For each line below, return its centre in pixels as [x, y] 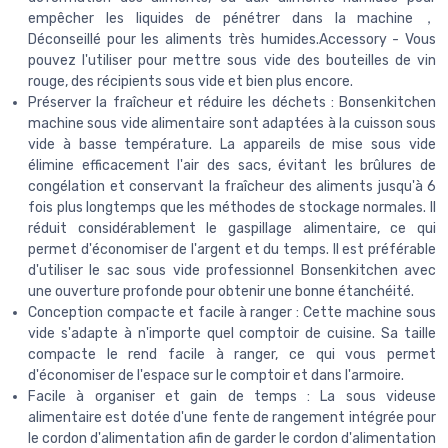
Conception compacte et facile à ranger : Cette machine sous [232, 312]
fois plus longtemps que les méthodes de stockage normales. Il [232, 207]
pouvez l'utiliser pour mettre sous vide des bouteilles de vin [232, 60]
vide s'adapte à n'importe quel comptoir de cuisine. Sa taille [232, 333]
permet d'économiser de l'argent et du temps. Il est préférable [232, 249]
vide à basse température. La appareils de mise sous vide [232, 144]
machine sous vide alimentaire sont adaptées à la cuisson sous [232, 123]
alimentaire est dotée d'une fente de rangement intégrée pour [232, 417]
